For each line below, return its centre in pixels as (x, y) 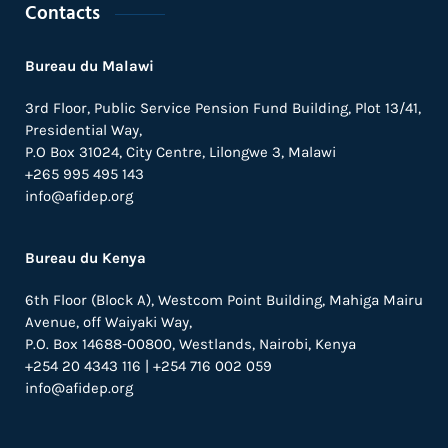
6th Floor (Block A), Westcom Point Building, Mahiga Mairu (224, 300)
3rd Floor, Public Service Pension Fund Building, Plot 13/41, (223, 108)
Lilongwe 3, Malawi (272, 152)
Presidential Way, (83, 130)
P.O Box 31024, (75, 152)
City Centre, (167, 152)
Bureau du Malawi (89, 66)
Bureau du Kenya (85, 258)
